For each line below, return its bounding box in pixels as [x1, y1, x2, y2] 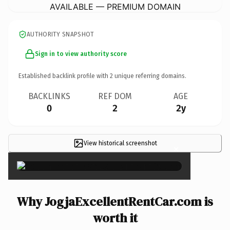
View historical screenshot [83, 139, 157, 147]
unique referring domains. [113, 72, 186, 80]
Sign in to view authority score [35, 50, 127, 57]
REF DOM [98, 91, 132, 101]
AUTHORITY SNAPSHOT [27, 30, 94, 38]
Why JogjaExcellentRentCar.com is [17, 193, 213, 210]
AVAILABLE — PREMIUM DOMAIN [49, 1, 181, 12]
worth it [92, 209, 138, 226]
